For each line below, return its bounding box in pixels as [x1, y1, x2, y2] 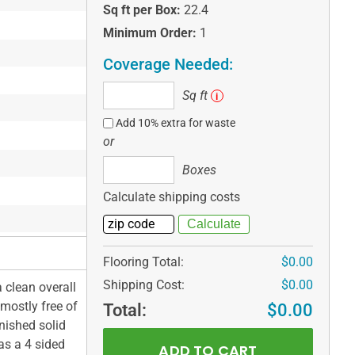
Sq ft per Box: [102, 2, 181, 18]
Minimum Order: [102, 25, 197, 41]
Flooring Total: [102, 254, 184, 270]
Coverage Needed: [102, 55, 233, 74]
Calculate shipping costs [102, 189, 240, 205]
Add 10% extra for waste [116, 116, 236, 130]
